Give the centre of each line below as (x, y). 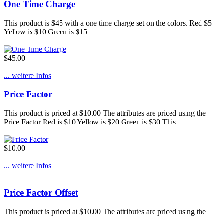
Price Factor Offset (41, 193)
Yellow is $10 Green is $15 (46, 32)
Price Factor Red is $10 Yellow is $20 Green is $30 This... (93, 122)
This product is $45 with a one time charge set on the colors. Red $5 (108, 23)
